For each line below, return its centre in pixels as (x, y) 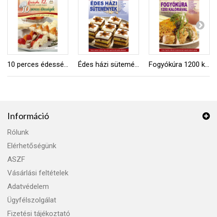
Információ (28, 116)
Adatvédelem (28, 187)
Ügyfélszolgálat (32, 200)
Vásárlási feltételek (38, 173)
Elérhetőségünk (32, 146)
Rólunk (18, 132)
